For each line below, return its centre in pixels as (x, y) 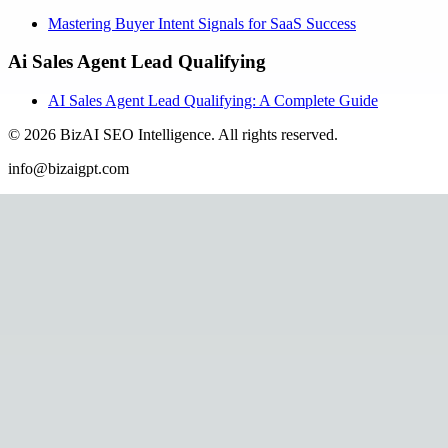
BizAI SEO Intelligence (135, 135)
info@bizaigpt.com (68, 169)
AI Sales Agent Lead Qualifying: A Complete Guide (213, 101)
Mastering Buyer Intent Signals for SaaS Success (202, 23)
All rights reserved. (278, 135)
